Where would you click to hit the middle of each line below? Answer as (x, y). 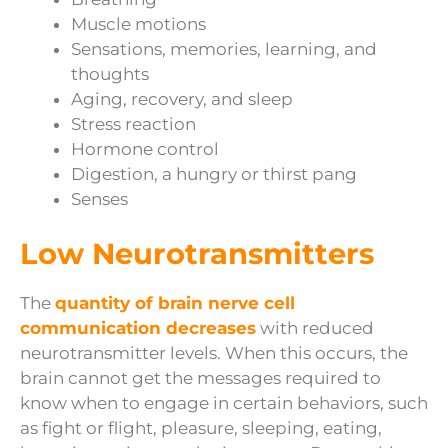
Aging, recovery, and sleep (182, 98)
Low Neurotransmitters (197, 254)
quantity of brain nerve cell (175, 303)
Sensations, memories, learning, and (224, 48)
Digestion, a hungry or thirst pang (214, 173)
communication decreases (138, 328)
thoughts (110, 73)
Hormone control (145, 148)
